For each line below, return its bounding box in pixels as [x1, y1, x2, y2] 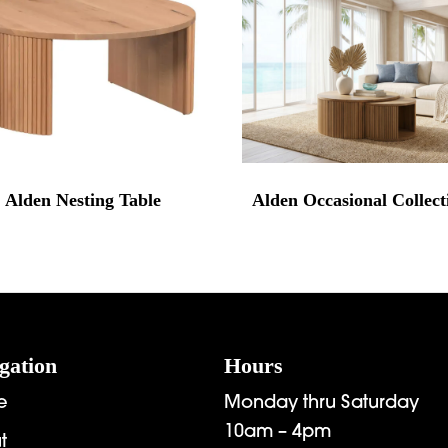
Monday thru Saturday [224, 393, 419, 413]
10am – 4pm [224, 422, 331, 442]
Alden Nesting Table [4, 189, 161, 210]
